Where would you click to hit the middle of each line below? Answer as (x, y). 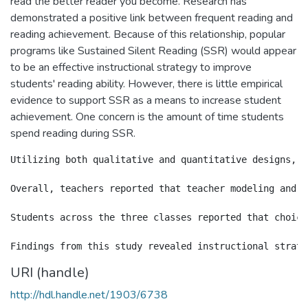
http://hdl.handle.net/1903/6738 (89, 295)
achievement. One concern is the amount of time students (147, 117)
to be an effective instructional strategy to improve (131, 67)
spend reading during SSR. (73, 133)
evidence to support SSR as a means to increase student (146, 100)
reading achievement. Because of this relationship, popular (148, 34)
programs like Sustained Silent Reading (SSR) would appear (153, 51)
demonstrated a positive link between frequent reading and (152, 18)
